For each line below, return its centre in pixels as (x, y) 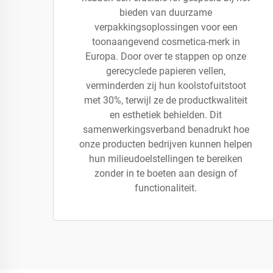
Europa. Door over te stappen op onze (166, 56)
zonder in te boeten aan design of (166, 173)
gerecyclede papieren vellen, (166, 71)
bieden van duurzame (166, 12)
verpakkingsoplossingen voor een (166, 27)
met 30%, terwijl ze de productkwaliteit (166, 100)
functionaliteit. (166, 188)
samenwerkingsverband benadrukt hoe (166, 129)
